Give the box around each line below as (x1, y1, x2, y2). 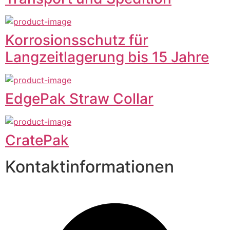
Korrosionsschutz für (5, 31, 148, 49)
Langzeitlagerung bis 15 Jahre (5, 48, 209, 66)
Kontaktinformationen (5, 157, 174, 177)
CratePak (5, 131, 69, 149)
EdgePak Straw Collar (5, 90, 154, 108)
